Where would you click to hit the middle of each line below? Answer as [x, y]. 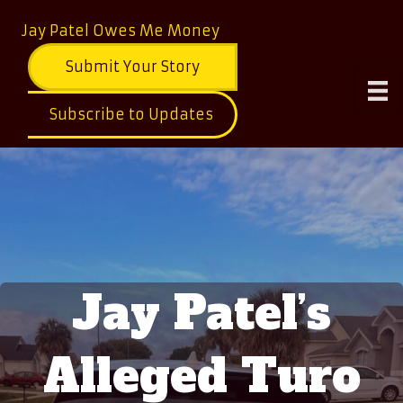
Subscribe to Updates [132, 114]
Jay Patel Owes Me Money [121, 31]
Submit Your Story [133, 67]
